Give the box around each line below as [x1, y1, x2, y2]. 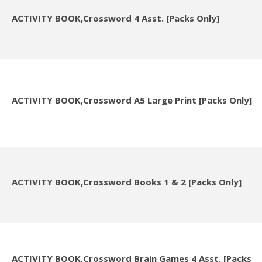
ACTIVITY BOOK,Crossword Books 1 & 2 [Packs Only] [11, 176, 242, 188]
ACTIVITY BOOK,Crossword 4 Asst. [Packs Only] [11, 12, 219, 25]
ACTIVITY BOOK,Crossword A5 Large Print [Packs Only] [11, 94, 252, 106]
